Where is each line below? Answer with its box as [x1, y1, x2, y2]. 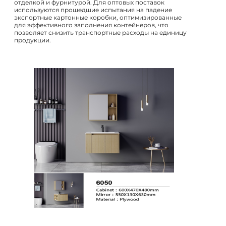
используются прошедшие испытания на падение [14, 6, 172, 14]
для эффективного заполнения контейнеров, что [14, 21, 168, 29]
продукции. [14, 36, 51, 44]
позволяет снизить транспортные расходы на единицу [14, 28, 187, 36]
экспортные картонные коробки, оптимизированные [14, 13, 182, 21]
